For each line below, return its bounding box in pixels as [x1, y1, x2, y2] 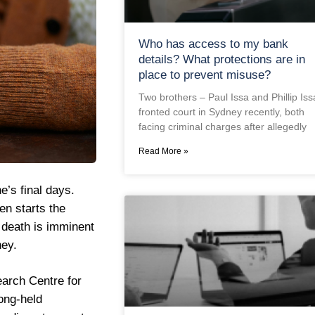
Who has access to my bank [138, 37, 288, 51]
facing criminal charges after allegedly [138, 121, 307, 133]
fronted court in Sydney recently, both [138, 106, 304, 118]
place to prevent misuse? [138, 68, 271, 82]
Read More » [138, 146, 188, 157]
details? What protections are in [138, 53, 305, 67]
